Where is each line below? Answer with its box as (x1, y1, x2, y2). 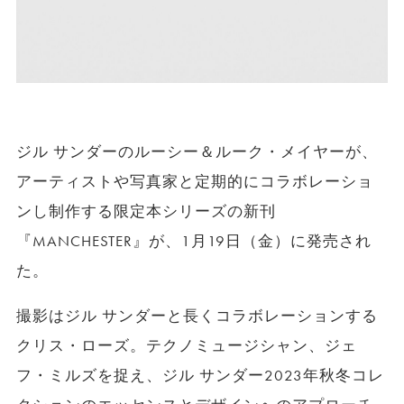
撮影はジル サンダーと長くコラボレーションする (15, 306, 379, 326)
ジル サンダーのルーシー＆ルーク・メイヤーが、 (15, 142, 379, 161)
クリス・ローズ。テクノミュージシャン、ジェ (15, 335, 358, 355)
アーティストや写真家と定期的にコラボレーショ (15, 171, 374, 191)
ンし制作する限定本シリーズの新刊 (15, 201, 277, 221)
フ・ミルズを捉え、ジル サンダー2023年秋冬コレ (15, 365, 385, 385)
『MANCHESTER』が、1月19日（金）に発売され (15, 231, 372, 251)
